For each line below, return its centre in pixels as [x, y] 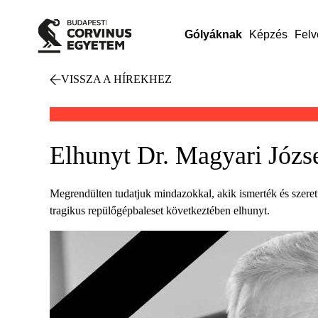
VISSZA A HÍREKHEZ [116, 79]
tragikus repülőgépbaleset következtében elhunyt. [160, 210]
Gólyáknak [213, 34]
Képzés [268, 34]
